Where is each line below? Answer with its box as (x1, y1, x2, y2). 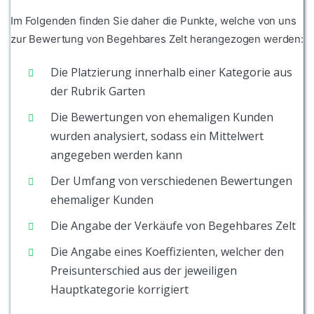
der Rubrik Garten (50, 83, 145, 100)
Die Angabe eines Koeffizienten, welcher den (50, 244, 284, 260)
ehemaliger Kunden (50, 192, 153, 208)
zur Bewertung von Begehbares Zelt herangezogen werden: (11, 32, 303, 46)
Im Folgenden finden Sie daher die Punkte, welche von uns (11, 14, 296, 28)
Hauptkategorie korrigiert (50, 282, 189, 298)
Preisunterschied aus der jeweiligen (50, 263, 237, 279)
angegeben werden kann (50, 147, 182, 163)
